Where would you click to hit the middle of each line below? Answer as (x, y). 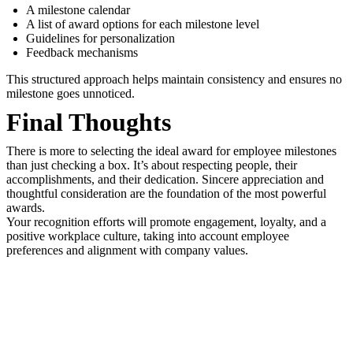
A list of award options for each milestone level (143, 24)
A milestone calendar (78, 10)
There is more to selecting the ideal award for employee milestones (171, 151)
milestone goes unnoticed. (71, 93)
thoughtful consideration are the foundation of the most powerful (166, 193)
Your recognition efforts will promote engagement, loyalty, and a (166, 222)
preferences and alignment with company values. (127, 250)
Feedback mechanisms (82, 52)
